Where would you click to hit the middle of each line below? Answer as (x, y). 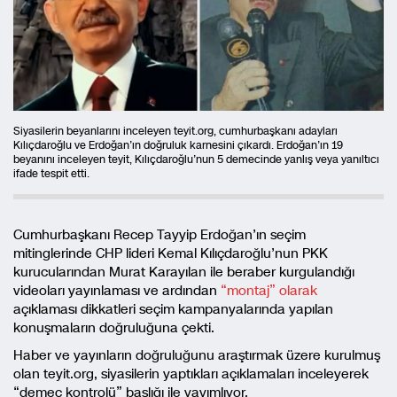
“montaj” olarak (267, 291)
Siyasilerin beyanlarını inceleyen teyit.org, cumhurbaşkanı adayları (175, 131)
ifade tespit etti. (51, 174)
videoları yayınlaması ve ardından (115, 291)
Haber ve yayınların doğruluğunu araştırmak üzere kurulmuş (197, 355)
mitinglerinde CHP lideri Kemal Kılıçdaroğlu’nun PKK (171, 253)
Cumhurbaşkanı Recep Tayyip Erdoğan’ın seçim (160, 235)
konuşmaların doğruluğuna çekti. (114, 328)
